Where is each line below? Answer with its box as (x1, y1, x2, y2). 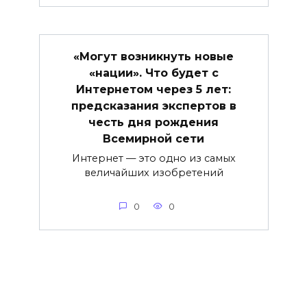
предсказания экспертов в (71, 99, 236, 112)
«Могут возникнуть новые (73, 49, 234, 63)
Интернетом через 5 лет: (76, 82, 231, 96)
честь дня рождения (88, 115, 219, 129)
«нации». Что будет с (88, 66, 219, 79)
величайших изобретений (84, 166, 223, 179)
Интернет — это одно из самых (71, 151, 236, 164)
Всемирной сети (103, 132, 204, 145)
